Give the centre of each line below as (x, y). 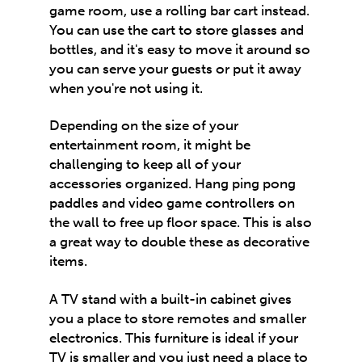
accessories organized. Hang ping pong (173, 184)
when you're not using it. (126, 88)
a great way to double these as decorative (180, 242)
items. (69, 261)
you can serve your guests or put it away (176, 68)
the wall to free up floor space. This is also (181, 223)
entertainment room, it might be (150, 145)
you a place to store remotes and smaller (178, 318)
